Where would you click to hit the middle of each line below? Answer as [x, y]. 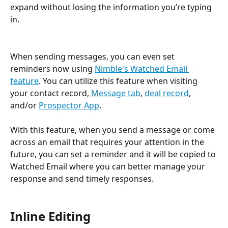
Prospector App [69, 105]
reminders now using [52, 68]
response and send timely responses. [82, 179]
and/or [24, 105]
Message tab [116, 93]
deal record [167, 93]
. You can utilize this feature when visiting [119, 81]
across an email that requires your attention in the [108, 142]
